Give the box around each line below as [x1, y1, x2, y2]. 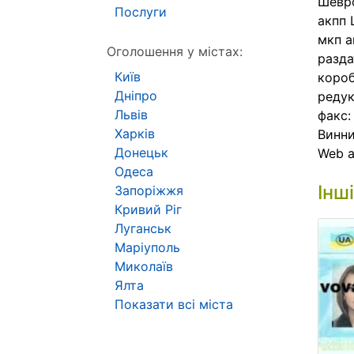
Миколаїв [115, 258, 173, 274]
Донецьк [115, 145, 168, 160]
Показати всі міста [115, 296, 233, 312]
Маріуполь [115, 239, 180, 255]
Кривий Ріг [115, 201, 182, 217]
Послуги [115, 4, 167, 20]
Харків [115, 126, 155, 141]
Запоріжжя [115, 183, 183, 198]
